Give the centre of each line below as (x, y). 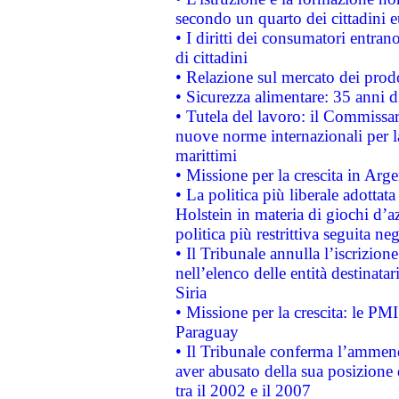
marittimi (206, 155)
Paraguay (207, 332)
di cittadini (211, 57)
